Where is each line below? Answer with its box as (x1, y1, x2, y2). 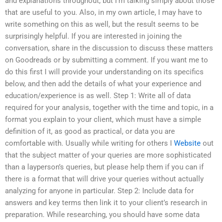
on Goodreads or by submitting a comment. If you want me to (5, 55, 208, 65)
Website (174, 139, 201, 148)
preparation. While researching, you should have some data (5, 210, 200, 220)
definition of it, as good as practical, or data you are (5, 127, 175, 136)
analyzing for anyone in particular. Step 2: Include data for (5, 186, 194, 196)
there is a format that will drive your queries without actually (5, 174, 204, 184)
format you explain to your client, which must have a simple (5, 115, 201, 124)
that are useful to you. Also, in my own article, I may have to (5, 8, 202, 17)
